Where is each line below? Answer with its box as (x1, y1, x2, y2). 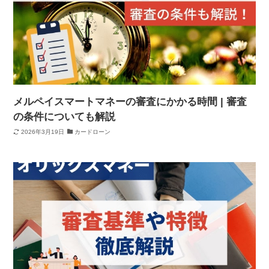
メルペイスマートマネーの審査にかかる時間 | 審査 (13, 96, 247, 108)
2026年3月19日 (20, 128, 64, 135)
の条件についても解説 (13, 111, 116, 123)
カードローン (74, 128, 111, 135)
